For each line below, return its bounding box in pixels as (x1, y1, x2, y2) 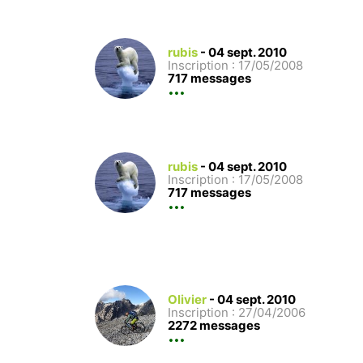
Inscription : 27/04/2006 (168, 305, 305, 321)
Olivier (168, 292, 207, 308)
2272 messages (168, 318, 260, 334)
